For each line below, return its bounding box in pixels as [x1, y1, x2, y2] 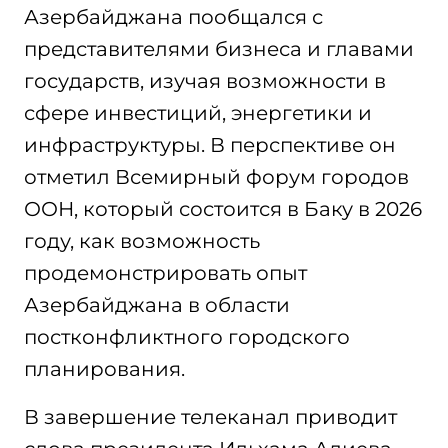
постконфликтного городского [24, 325, 350, 349]
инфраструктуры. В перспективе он [24, 133, 396, 157]
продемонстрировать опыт [24, 261, 307, 285]
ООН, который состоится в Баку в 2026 [24, 197, 422, 221]
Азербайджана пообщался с [24, 5, 323, 29]
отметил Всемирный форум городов [24, 165, 409, 189]
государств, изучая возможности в [24, 69, 386, 93]
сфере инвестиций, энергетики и [24, 101, 372, 125]
